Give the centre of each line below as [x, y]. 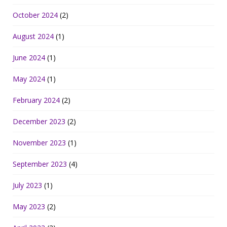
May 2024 [29, 79]
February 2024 [36, 100]
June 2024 [29, 58]
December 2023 [39, 121]
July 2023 [27, 185]
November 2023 [39, 143]
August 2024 [33, 36]
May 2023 [29, 206]
